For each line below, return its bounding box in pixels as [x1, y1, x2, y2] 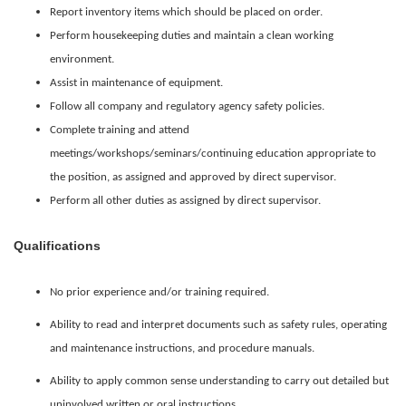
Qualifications [14, 238, 101, 253]
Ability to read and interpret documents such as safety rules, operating [50, 319, 387, 331]
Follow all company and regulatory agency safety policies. [50, 101, 324, 112]
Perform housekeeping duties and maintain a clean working [50, 30, 333, 42]
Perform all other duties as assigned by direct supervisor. [50, 195, 321, 207]
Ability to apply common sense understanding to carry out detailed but [50, 375, 389, 387]
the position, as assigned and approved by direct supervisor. [50, 171, 336, 183]
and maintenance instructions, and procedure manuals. [50, 343, 314, 354]
